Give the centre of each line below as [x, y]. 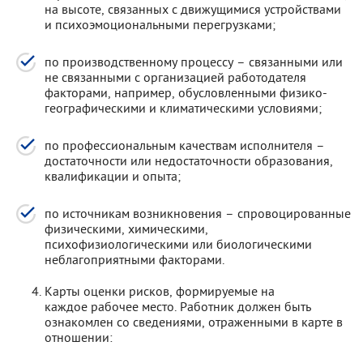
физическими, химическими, [126, 228]
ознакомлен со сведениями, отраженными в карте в [194, 322]
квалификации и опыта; [113, 176]
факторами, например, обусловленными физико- [186, 92]
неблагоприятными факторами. [135, 259]
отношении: [79, 337]
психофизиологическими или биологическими [178, 244]
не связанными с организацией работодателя [175, 77]
